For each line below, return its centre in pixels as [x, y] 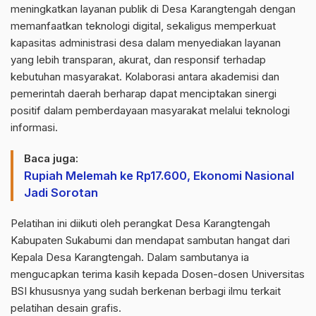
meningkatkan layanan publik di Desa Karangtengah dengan [153, 9]
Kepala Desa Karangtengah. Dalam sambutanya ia [130, 257]
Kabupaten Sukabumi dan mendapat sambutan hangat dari [150, 241]
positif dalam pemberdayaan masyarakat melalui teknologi [150, 111]
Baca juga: [51, 159]
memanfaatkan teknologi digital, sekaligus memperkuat [143, 26]
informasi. [34, 128]
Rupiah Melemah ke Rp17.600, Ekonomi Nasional [159, 176]
